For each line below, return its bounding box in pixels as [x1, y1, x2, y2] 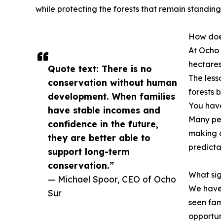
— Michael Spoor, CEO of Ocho [48, 174, 176, 185]
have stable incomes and [48, 105, 160, 116]
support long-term [48, 146, 130, 157]
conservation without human [48, 77, 177, 88]
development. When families [48, 91, 175, 102]
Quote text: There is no [48, 63, 152, 74]
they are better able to [48, 132, 150, 144]
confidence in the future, [48, 118, 158, 130]
